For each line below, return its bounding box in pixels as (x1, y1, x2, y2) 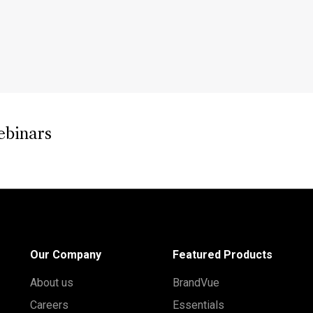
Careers (29, 298, 68, 312)
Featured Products (172, 248, 272, 261)
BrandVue (172, 276, 219, 289)
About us (29, 276, 73, 289)
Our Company (29, 248, 101, 261)
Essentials (172, 298, 224, 312)
